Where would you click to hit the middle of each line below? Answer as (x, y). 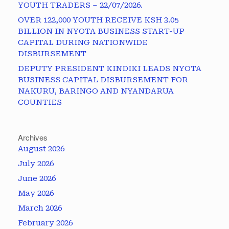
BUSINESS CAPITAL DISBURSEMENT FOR (103, 80)
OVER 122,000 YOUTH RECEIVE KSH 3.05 (98, 20)
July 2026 (36, 164)
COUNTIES (40, 102)
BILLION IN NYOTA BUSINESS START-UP (101, 31)
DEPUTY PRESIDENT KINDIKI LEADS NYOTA (110, 69)
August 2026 (41, 149)
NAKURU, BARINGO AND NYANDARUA (96, 91)
